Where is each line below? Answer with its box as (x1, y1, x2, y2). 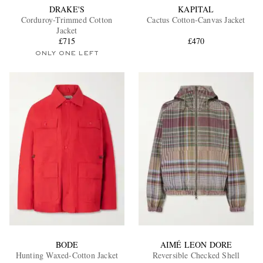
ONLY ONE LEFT (35, 50, 99, 57)
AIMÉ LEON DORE (160, 238, 232, 250)
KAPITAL (178, 4, 214, 15)
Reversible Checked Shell (152, 249, 240, 261)
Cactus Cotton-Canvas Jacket (147, 14, 245, 26)
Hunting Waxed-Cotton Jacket (15, 249, 119, 261)
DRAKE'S (49, 4, 85, 15)
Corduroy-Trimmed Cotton (21, 14, 113, 26)
